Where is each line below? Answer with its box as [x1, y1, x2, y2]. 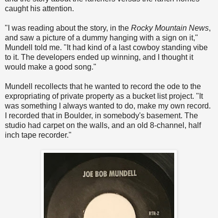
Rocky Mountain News [131, 24, 209, 33]
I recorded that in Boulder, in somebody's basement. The [5, 111, 198, 120]
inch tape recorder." [5, 131, 72, 140]
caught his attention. [5, 4, 74, 13]
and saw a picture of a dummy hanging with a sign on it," [5, 34, 198, 42]
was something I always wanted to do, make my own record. [5, 102, 211, 110]
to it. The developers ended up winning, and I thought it [5, 53, 193, 62]
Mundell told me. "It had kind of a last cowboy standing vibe [5, 43, 208, 52]
